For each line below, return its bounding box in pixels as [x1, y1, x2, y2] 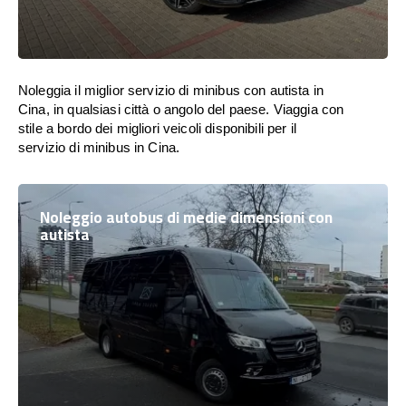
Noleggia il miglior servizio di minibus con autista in [18, 82, 324, 98]
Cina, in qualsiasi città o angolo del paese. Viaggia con [18, 101, 344, 117]
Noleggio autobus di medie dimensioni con [40, 203, 333, 232]
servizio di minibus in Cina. [18, 140, 180, 155]
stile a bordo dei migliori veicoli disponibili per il [18, 121, 296, 136]
